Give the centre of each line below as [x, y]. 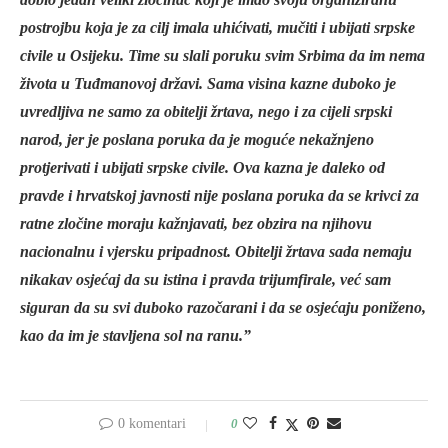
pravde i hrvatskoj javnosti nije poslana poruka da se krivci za [219, 196]
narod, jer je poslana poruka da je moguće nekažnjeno [197, 140]
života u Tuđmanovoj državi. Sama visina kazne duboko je [208, 84]
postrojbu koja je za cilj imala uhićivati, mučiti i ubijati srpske [217, 28]
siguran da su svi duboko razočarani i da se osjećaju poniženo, [223, 308]
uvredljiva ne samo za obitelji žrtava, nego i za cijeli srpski [206, 112]
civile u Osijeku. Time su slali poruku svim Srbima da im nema [222, 56]
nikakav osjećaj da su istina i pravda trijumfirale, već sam [205, 280]
